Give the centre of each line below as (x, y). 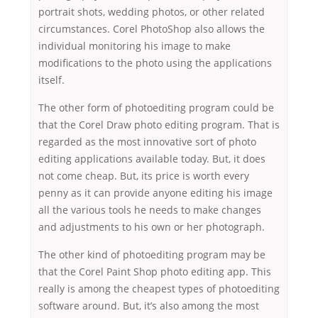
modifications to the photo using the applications (155, 63)
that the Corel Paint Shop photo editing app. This (155, 272)
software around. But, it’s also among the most (149, 306)
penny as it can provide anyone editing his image (155, 193)
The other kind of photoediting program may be (152, 255)
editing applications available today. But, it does (152, 159)
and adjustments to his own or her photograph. (152, 227)
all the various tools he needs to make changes (150, 210)
